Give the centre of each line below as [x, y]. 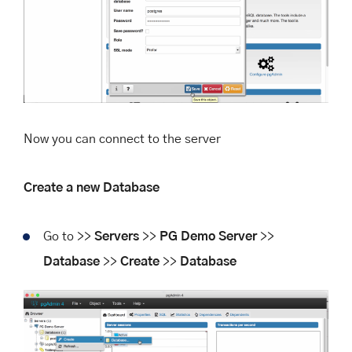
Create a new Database [92, 187]
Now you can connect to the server [122, 139]
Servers [117, 236]
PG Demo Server [208, 236]
